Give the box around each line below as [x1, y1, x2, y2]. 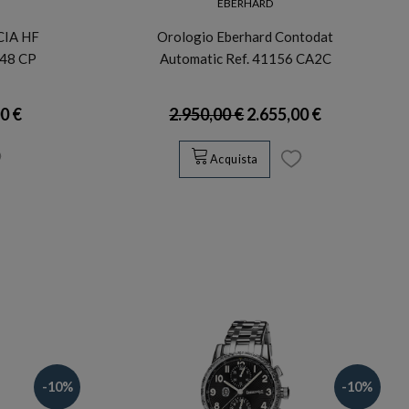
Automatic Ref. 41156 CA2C [159, 49, 331, 67]
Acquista [209, 152, 258, 167]
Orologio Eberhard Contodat [157, 27, 334, 45]
